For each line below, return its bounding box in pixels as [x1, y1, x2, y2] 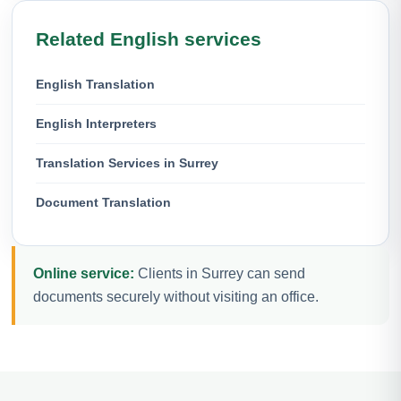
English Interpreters [36, 115, 157, 131]
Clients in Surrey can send [134, 265, 305, 281]
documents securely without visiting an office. [33, 288, 319, 304]
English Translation [36, 76, 155, 91]
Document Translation [36, 194, 171, 209]
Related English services [36, 28, 261, 49]
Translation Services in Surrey [36, 155, 218, 170]
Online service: [33, 265, 134, 281]
